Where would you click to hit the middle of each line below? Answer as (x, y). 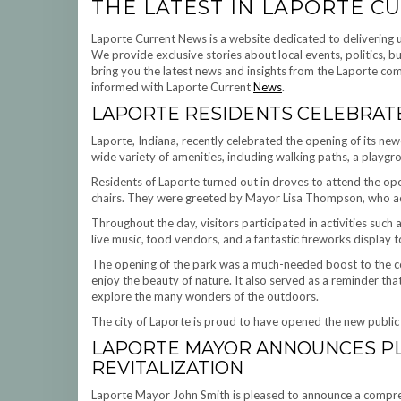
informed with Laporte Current (172, 87)
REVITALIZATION (167, 368)
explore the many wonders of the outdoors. (205, 296)
